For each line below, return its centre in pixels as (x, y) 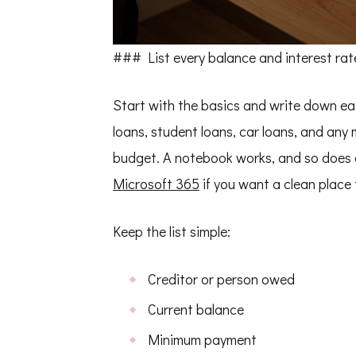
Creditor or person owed (221, 279)
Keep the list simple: (172, 231)
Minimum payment (202, 339)
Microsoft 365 (156, 183)
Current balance (196, 309)
